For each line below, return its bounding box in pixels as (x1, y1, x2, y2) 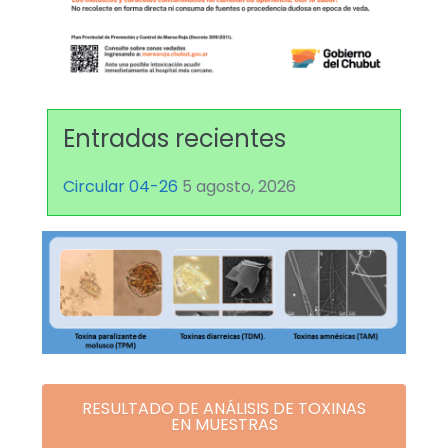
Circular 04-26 (63, 175, 178, 199)
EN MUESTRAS (170, 413, 278, 437)
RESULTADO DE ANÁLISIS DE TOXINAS (82, 397, 366, 421)
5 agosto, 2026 (182, 175, 296, 199)
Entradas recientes (63, 122, 286, 156)
